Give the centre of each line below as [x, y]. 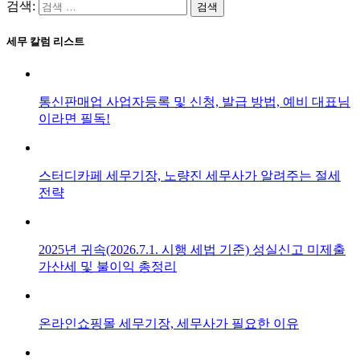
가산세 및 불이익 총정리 [108, 267]
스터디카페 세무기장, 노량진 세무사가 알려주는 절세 [190, 176]
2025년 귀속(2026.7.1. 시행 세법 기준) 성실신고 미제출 [192, 250]
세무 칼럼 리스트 [45, 42]
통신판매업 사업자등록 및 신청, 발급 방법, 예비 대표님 [194, 102]
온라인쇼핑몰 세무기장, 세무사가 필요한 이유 [169, 324]
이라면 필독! [74, 119]
